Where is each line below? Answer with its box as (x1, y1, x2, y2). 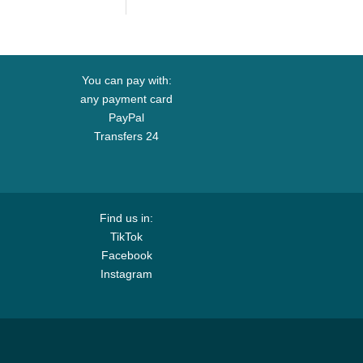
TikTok (110, 230, 143, 243)
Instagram (100, 267, 152, 280)
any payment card (80, 92, 173, 105)
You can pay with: (81, 74, 172, 87)
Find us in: (100, 211, 153, 224)
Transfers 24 (94, 130, 159, 143)
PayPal (109, 111, 144, 124)
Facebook (100, 249, 152, 262)
